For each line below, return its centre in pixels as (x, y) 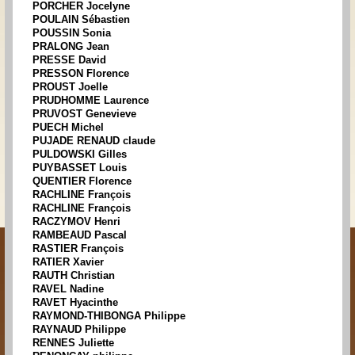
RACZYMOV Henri (76, 222)
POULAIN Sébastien (81, 20)
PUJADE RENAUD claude (94, 141)
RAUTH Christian (74, 276)
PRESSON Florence (81, 74)
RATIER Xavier (68, 262)
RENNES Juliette (73, 343)
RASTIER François (78, 249)
